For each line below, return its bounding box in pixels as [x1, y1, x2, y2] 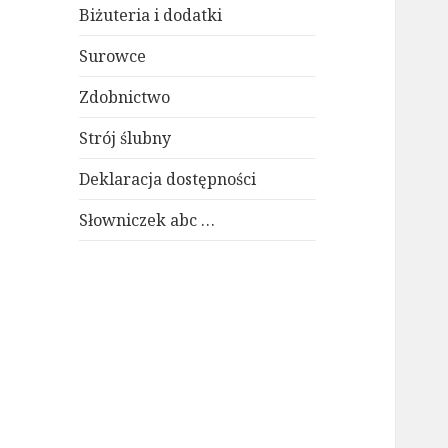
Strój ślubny [79, 127, 172, 150]
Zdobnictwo [79, 86, 171, 109]
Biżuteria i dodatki [79, 4, 223, 27]
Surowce [79, 45, 147, 68]
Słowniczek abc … [79, 209, 216, 232]
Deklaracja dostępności [79, 168, 257, 191]
